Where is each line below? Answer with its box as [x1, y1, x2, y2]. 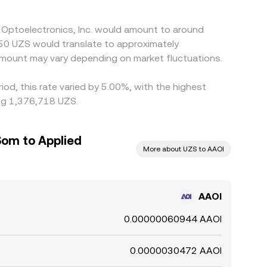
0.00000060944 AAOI [124, 213, 222, 225]
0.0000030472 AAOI [130, 245, 222, 256]
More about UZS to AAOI [143, 145, 224, 153]
